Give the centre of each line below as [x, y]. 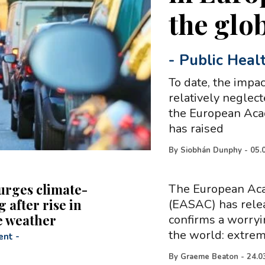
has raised [196, 129]
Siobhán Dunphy [211, 150]
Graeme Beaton [209, 257]
